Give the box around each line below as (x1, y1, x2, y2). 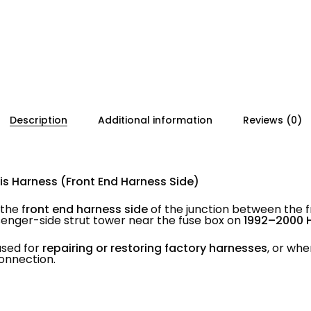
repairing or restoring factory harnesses (42, 240, 267, 256)
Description (9, 113, 67, 127)
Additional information (97, 113, 212, 127)
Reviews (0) (242, 113, 302, 127)
